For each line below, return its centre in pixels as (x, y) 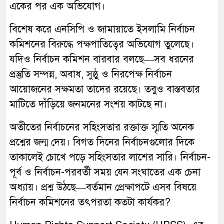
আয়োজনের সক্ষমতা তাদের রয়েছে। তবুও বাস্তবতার (105, 89)
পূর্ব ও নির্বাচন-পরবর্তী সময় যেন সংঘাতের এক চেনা (105, 172)
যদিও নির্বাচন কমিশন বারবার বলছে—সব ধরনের (102, 59)
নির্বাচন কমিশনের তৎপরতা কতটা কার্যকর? (90, 202)
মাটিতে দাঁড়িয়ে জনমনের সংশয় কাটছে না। (88, 104)
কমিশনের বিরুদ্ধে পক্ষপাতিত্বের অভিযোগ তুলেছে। (102, 44)
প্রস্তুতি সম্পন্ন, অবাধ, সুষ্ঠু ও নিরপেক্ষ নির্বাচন (91, 74)
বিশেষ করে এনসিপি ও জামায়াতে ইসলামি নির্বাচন (102, 29)
